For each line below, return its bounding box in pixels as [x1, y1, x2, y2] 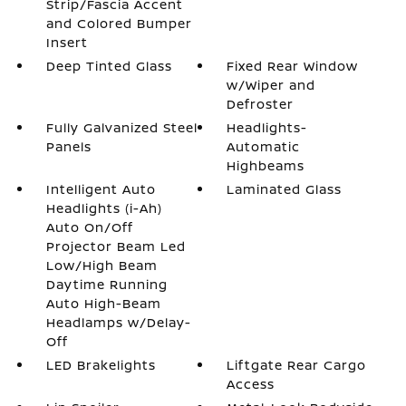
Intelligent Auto [45, 180, 156, 198]
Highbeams [227, 157, 305, 174]
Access [227, 375, 275, 392]
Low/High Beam [45, 256, 158, 274]
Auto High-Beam [45, 295, 161, 312]
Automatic [227, 138, 301, 155]
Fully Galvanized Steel [45, 119, 198, 136]
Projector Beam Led [45, 237, 186, 255]
